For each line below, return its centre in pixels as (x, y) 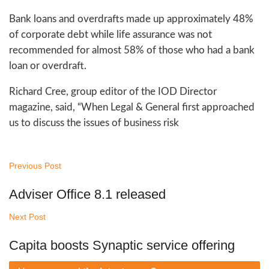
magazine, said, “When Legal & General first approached (132, 107)
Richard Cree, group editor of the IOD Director (113, 92)
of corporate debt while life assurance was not (110, 35)
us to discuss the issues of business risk (94, 123)
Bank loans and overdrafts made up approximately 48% (131, 19)
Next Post (27, 217)
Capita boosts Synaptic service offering (122, 245)
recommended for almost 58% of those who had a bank (132, 50)
